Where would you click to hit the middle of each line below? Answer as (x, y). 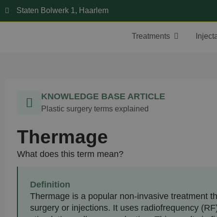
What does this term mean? (70, 154)
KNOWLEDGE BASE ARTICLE (103, 97)
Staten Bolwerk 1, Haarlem (62, 10)
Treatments (151, 36)
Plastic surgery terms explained (95, 109)
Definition (50, 184)
